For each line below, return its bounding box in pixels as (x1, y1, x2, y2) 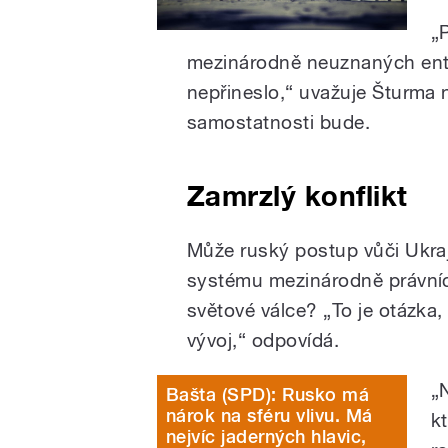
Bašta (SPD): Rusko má (166, 383, 370, 405)
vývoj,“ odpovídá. (187, 328, 340, 351)
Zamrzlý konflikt (187, 178, 408, 213)
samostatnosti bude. (187, 110, 376, 133)
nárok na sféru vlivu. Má (166, 404, 373, 426)
